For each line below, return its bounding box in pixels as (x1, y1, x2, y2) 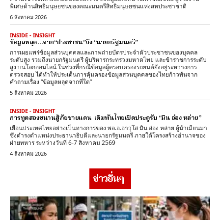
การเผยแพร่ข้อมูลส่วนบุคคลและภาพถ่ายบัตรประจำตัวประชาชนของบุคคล (10, 48, 197, 57)
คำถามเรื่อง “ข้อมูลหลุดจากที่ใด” (10, 78, 92, 86)
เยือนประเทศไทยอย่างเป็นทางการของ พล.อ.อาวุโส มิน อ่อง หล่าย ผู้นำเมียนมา (10, 124, 207, 133)
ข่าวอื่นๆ (92, 171, 123, 188)
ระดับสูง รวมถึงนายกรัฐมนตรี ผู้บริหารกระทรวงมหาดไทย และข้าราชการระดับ (10, 55, 207, 64)
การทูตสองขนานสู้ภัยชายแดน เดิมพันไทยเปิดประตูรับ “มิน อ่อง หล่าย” (10, 113, 201, 124)
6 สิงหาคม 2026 (10, 13, 47, 21)
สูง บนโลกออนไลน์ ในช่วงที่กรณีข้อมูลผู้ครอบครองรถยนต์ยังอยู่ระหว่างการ (10, 63, 197, 72)
